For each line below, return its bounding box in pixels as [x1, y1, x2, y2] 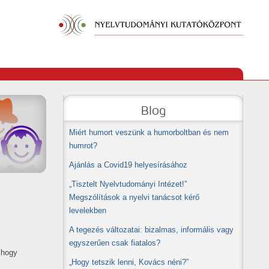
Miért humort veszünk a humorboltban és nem [69, 128, 229, 137]
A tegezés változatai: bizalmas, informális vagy [69, 225, 234, 234]
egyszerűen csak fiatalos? [69, 238, 160, 247]
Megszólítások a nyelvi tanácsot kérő [69, 193, 199, 202]
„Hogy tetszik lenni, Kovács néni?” [69, 258, 189, 267]
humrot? [69, 141, 97, 150]
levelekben [69, 206, 106, 215]
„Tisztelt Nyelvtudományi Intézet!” [69, 180, 187, 189]
